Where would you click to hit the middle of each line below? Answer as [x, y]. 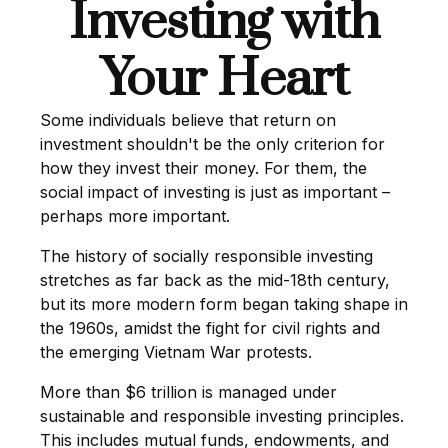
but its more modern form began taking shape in [224, 304]
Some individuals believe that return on [188, 120]
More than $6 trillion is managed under [188, 392]
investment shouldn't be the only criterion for [212, 144]
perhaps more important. [135, 216]
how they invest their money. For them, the [203, 168]
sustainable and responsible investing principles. [222, 416]
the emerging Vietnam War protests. [176, 352]
